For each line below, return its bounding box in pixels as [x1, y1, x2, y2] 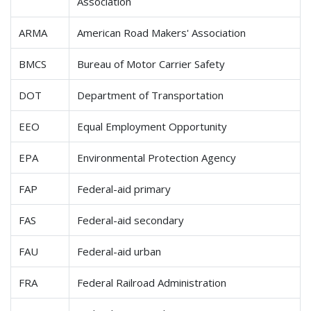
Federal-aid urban [77, 244, 162, 258]
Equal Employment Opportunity [77, 119, 228, 133]
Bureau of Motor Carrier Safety [77, 56, 226, 71]
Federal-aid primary [77, 181, 171, 196]
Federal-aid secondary [77, 212, 185, 227]
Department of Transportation [77, 87, 224, 102]
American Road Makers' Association [77, 25, 246, 40]
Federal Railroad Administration [77, 275, 227, 289]
